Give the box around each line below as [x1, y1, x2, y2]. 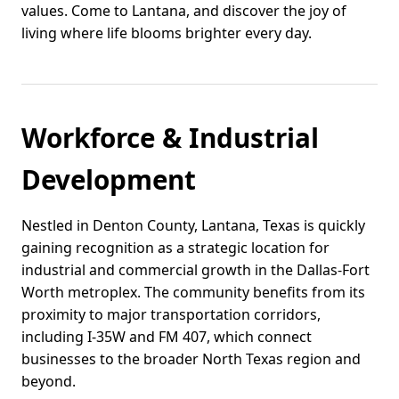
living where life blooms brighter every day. [21, 22, 312, 43]
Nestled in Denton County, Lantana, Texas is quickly [21, 215, 365, 235]
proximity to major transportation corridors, [21, 304, 321, 324]
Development [21, 160, 196, 198]
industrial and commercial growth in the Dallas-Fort [21, 259, 370, 280]
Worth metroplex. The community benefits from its [21, 281, 365, 302]
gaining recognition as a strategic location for [21, 237, 330, 257]
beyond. [21, 370, 76, 391]
